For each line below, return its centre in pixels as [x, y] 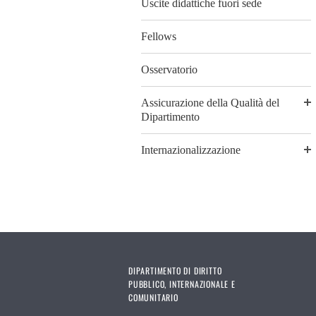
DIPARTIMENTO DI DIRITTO [175, 270]
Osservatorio [169, 70]
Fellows [159, 36]
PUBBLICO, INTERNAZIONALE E [182, 284]
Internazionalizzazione [191, 150]
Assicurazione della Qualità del [210, 103]
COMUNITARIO [153, 297]
